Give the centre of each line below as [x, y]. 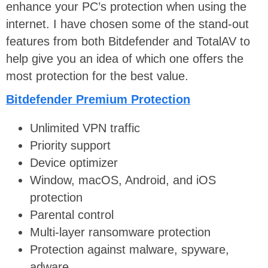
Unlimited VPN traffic [85, 128]
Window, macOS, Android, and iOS [123, 180]
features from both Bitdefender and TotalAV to [128, 41]
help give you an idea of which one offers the [125, 58]
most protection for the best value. [97, 76]
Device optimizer [74, 163]
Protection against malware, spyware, [130, 250]
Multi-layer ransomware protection [122, 232]
